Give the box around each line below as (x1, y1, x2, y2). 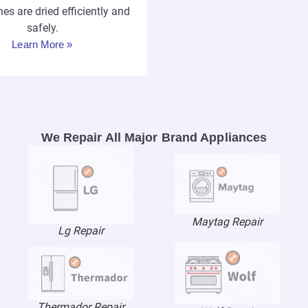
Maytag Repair (192, 215, 263, 229)
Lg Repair (57, 224, 104, 238)
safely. (26, 21, 58, 35)
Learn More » (12, 38, 73, 51)
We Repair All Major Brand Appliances (41, 131, 267, 145)
